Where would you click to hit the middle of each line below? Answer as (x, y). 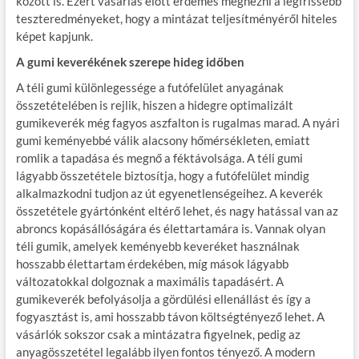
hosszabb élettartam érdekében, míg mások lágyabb (152, 263)
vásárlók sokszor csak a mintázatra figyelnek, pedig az (158, 334)
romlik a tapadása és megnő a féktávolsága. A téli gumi (159, 157)
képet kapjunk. (54, 36)
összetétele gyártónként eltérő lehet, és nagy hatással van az (177, 210)
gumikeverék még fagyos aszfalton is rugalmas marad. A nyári (177, 122)
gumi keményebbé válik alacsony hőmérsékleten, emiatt (163, 140)
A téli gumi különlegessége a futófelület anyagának (149, 87)
